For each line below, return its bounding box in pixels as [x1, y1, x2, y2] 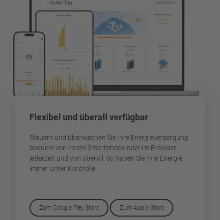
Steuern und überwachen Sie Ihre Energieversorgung [29, 133, 189, 141]
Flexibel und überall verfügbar [29, 111, 149, 122]
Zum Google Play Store [39, 204, 99, 211]
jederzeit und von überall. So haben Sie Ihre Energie [29, 154, 183, 162]
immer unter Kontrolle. [29, 164, 97, 172]
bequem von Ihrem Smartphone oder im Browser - [29, 143, 180, 152]
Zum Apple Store [119, 204, 164, 211]
